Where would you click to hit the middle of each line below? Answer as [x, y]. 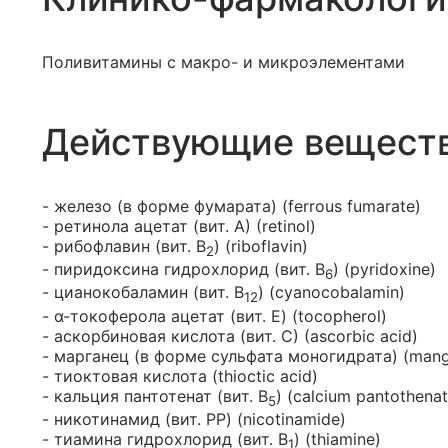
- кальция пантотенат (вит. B [155, 395]
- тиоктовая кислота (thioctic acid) [180, 375]
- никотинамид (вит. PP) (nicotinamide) [194, 418]
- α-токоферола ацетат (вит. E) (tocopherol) [214, 315]
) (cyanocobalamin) [331, 292]
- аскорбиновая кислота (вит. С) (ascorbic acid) [230, 335]
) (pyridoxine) [384, 269]
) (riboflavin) [261, 246]
